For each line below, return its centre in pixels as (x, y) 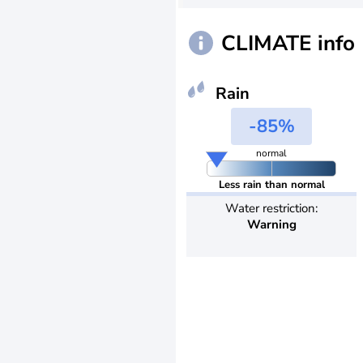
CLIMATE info (288, 43)
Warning (271, 224)
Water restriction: (271, 208)
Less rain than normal (271, 185)
